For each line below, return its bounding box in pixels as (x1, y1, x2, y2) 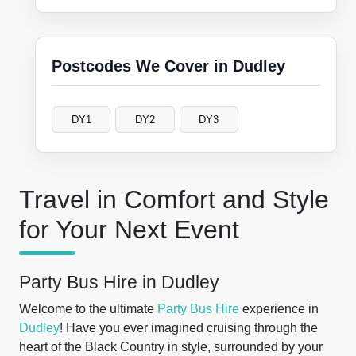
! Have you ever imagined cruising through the (60, 321, 318, 335)
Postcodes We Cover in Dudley (52, 57, 285, 75)
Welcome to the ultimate (19, 302, 157, 315)
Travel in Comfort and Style (19, 185, 329, 214)
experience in (239, 302, 319, 315)
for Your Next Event (19, 215, 239, 244)
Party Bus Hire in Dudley (19, 272, 219, 292)
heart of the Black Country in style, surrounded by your (19, 340, 323, 354)
